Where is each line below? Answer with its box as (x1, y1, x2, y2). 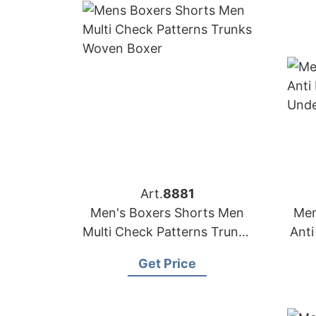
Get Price (138, 256, 196, 271)
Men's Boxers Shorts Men (90, 205, 244, 220)
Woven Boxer (127, 243, 207, 258)
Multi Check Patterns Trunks (83, 224, 252, 239)
